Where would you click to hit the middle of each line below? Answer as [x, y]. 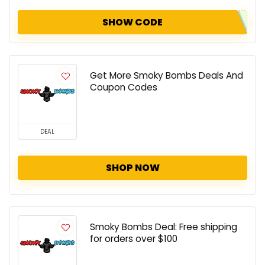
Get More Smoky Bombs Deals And [167, 75]
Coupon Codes [124, 87]
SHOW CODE [132, 22]
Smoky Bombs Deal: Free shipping [164, 227]
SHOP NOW [132, 168]
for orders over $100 [134, 239]
